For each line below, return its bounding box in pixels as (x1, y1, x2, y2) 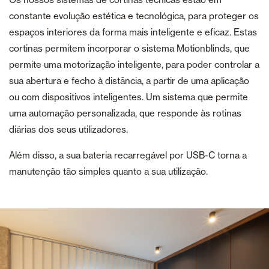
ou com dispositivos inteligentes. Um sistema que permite (9, 91, 248, 103)
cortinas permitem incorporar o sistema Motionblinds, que (9, 43, 250, 55)
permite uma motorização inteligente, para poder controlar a (9, 59, 259, 71)
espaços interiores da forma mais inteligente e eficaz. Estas (9, 26, 257, 38)
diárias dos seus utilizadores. (9, 124, 128, 136)
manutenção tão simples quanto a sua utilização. (9, 166, 208, 178)
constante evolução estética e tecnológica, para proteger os (9, 10, 259, 22)
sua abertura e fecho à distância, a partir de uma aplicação (9, 75, 249, 87)
